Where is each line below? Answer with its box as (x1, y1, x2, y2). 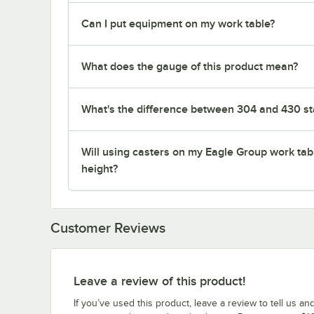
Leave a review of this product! (74, 273, 245, 288)
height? (81, 162, 118, 175)
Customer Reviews (50, 219, 165, 235)
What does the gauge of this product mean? (81, 60, 298, 73)
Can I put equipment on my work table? (81, 17, 275, 30)
